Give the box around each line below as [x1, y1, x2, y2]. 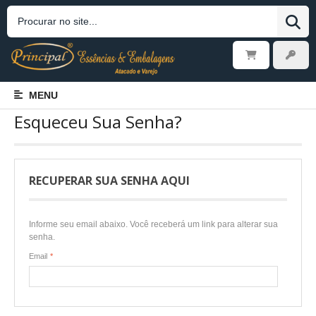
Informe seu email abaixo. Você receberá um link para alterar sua [29, 219, 278, 229]
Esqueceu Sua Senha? [14, 109, 182, 133]
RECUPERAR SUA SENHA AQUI [29, 172, 190, 188]
